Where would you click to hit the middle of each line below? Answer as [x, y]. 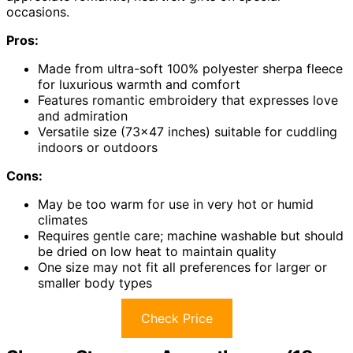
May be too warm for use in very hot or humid [176, 204]
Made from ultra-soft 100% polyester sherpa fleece [190, 68]
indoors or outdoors [98, 147]
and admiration [83, 115]
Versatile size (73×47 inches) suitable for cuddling [188, 131]
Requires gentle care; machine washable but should [191, 235]
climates [63, 219]
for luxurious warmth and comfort [139, 84]
